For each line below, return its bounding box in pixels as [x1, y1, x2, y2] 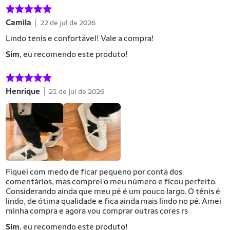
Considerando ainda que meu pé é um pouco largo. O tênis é [6, 186, 220, 196]
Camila [6, 17, 31, 27]
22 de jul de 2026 [40, 18, 95, 27]
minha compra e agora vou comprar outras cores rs [6, 206, 188, 216]
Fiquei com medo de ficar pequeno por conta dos [6, 167, 182, 177]
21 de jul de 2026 [49, 87, 104, 95]
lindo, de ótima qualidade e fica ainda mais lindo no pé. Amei [6, 196, 221, 206]
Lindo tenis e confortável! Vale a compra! [6, 33, 154, 43]
